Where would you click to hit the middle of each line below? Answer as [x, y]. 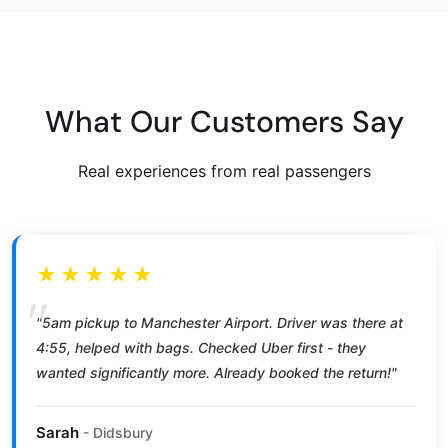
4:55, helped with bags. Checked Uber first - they [201, 347]
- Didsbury [116, 432]
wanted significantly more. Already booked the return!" [216, 372]
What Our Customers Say [224, 121]
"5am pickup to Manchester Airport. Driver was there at [219, 322]
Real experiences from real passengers [224, 170]
